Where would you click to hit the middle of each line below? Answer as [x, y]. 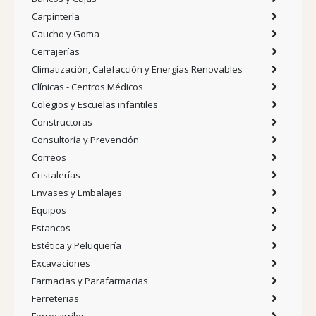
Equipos [49, 210]
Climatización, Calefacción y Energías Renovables [137, 69]
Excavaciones [61, 263]
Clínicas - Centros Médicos [87, 86]
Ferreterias [55, 298]
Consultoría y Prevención [85, 139]
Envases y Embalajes [77, 192]
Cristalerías [56, 175]
